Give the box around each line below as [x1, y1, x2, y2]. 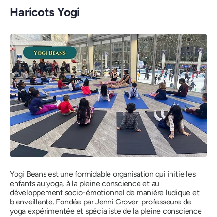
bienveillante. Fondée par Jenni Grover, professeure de [10, 197, 192, 206]
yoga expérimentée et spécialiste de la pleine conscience [10, 206, 202, 216]
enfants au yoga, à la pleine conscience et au [10, 178, 160, 188]
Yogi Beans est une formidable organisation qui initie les [10, 169, 196, 179]
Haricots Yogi [10, 5, 80, 19]
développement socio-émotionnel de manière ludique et [10, 187, 200, 197]
